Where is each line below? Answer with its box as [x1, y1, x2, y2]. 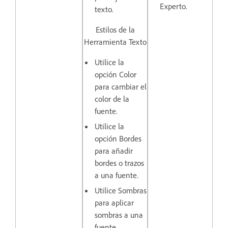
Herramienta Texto [83, 37, 147, 47]
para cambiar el [95, 81, 147, 92]
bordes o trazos [95, 158, 144, 168]
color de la [95, 94, 129, 104]
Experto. [160, 1, 187, 12]
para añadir [95, 146, 133, 156]
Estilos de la [95, 24, 135, 35]
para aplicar [95, 197, 134, 208]
